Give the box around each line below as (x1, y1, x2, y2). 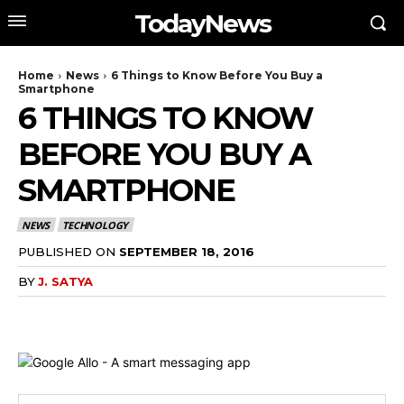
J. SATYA (38, 273, 93, 289)
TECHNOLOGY (62, 218, 129, 233)
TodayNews (133, 7, 271, 39)
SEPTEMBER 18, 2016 (119, 243, 254, 259)
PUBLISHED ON (18, 243, 115, 259)
